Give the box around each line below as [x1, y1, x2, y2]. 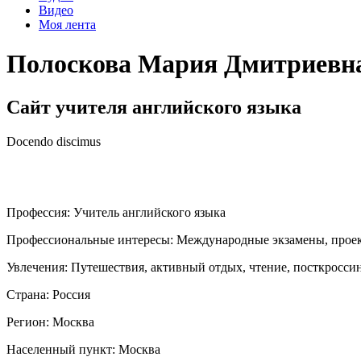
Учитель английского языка [73, 205, 226, 219]
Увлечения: [6, 259, 71, 274]
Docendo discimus [6, 134, 101, 148]
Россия [52, 287, 90, 301]
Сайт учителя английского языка [6, 96, 301, 118]
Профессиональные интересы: [6, 232, 176, 247]
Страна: [6, 287, 52, 301]
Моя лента [39, 17, 96, 31]
